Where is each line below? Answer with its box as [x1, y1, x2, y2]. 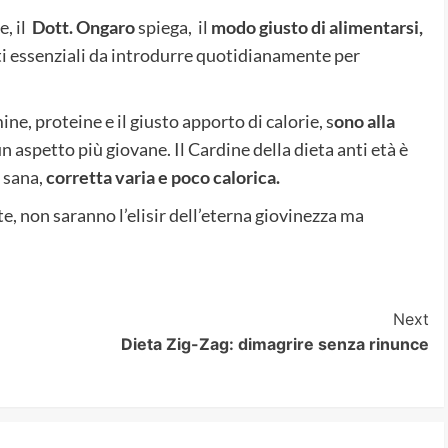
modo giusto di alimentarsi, [210, 15, 423, 38]
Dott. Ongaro [31, 15, 135, 38]
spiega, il [134, 15, 211, 38]
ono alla [333, 109, 395, 132]
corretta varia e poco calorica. [42, 165, 280, 188]
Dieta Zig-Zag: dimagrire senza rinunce [120, 333, 429, 354]
